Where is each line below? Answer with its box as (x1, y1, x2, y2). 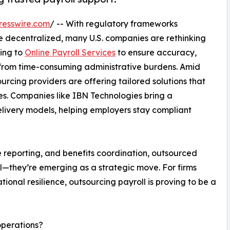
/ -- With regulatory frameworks (50, 18, 178, 29)
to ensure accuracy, (116, 47, 197, 57)
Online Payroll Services (25, 47, 116, 57)
